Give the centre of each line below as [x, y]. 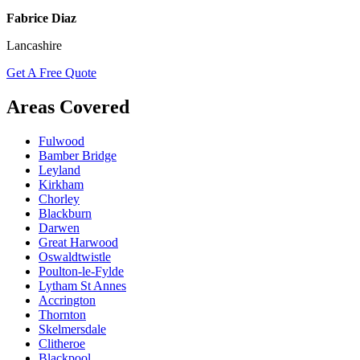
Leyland [59, 170]
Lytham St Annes [82, 285]
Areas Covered [68, 106]
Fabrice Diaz [41, 18]
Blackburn [65, 213]
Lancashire [34, 45]
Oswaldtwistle [75, 256]
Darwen [59, 227]
